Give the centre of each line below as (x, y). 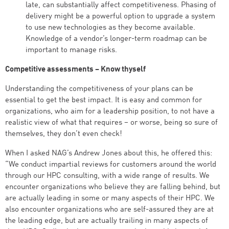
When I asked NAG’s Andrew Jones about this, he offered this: (109, 154)
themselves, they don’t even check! (64, 134)
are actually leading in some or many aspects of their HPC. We (110, 199)
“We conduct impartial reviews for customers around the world (111, 165)
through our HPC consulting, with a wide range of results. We (107, 176)
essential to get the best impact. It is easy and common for (104, 100)
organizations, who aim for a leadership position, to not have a (110, 112)
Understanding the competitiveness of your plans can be (99, 89)
